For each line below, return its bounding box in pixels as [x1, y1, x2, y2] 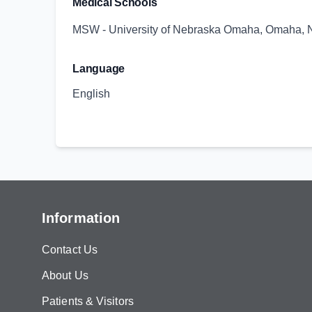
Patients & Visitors [42, 295, 134, 307]
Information [42, 210, 120, 226]
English [72, 88, 110, 100]
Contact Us [42, 244, 97, 256]
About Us [42, 270, 88, 281]
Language [72, 63, 125, 75]
